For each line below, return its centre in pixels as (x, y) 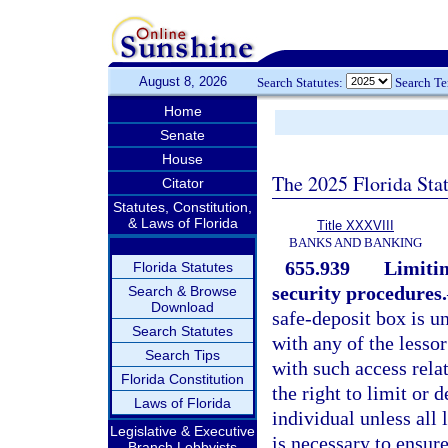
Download (182, 307)
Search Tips (182, 355)
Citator (182, 183)
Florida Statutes (182, 267)
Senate (182, 135)
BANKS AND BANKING (355, 242)
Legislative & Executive (182, 431)
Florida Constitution (182, 379)
